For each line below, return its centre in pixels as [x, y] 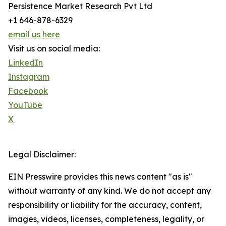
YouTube [25, 105]
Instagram [29, 77]
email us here [34, 35]
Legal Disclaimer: [42, 155]
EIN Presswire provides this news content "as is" [100, 177]
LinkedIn [25, 63]
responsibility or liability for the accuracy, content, [105, 205]
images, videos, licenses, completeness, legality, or [106, 219]
